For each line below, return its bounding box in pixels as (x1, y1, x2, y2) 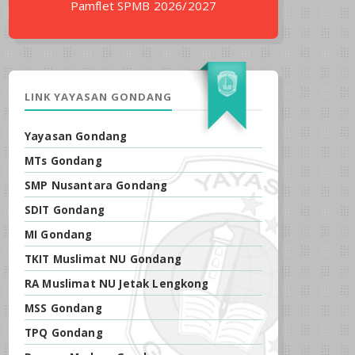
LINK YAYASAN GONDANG (25, 89, 172, 104)
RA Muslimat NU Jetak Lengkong (25, 276, 209, 291)
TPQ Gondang (25, 325, 103, 340)
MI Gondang (25, 227, 93, 242)
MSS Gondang (25, 300, 102, 315)
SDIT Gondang (25, 202, 105, 217)
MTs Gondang (25, 153, 102, 168)
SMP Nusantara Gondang (25, 177, 168, 193)
